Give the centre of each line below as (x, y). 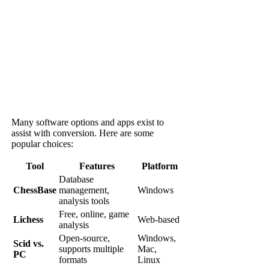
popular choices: (43, 144)
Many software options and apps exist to (88, 122)
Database (77, 180)
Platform (159, 166)
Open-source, (85, 238)
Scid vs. (29, 244)
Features (97, 166)
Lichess (29, 220)
